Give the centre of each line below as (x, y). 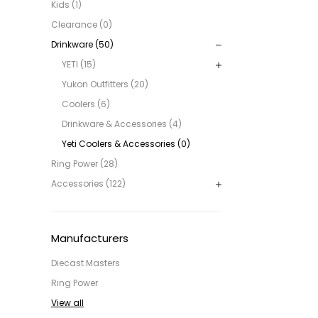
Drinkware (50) (82, 44)
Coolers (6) (86, 104)
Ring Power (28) (84, 163)
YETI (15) (79, 64)
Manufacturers (90, 238)
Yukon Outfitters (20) (105, 84)
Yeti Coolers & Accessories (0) (126, 143)
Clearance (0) (82, 24)
